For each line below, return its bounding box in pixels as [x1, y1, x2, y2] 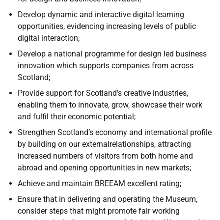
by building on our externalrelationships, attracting [18, 139, 191, 149]
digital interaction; [18, 33, 80, 43]
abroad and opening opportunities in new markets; [18, 163, 191, 172]
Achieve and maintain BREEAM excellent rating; [18, 179, 181, 188]
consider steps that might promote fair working [18, 206, 180, 216]
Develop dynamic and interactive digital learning [18, 10, 184, 19]
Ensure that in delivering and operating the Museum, [18, 194, 197, 204]
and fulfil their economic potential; [18, 112, 136, 121]
